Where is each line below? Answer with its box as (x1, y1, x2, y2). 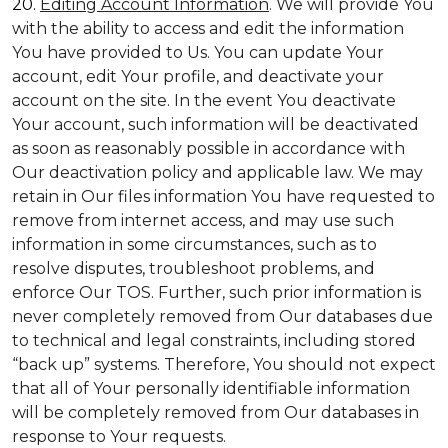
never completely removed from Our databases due (12, 307, 433, 326)
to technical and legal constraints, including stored (12, 331, 416, 350)
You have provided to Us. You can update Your (12, 43, 384, 62)
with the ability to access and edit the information (12, 19, 404, 38)
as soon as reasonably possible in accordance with (12, 139, 405, 158)
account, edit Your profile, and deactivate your (12, 67, 384, 86)
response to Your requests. (12, 427, 226, 446)
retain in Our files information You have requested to (12, 187, 435, 206)
